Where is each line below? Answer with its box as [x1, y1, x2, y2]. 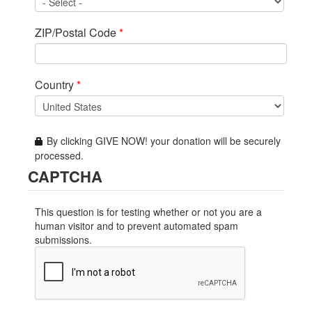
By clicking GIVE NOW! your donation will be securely [47, 134, 281, 148]
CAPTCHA [28, 164, 102, 187]
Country [35, 77, 77, 93]
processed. [35, 148, 84, 162]
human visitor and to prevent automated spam [35, 218, 238, 233]
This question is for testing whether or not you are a [35, 204, 262, 219]
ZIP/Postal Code [35, 24, 119, 41]
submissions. [35, 232, 92, 247]
